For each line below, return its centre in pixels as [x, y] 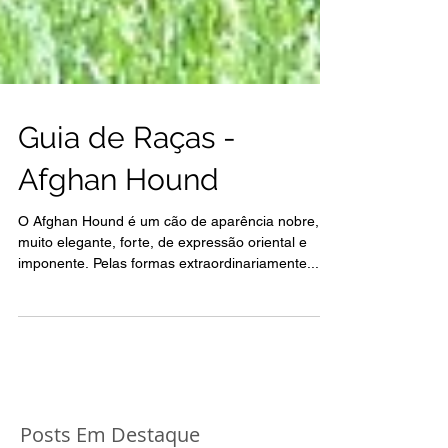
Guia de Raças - [127, 177]
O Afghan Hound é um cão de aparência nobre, [168, 261]
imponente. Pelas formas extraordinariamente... [168, 303]
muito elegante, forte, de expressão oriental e [162, 282]
